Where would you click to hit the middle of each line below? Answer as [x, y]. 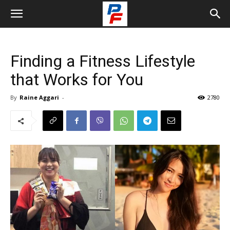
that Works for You [77, 80]
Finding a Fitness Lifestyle [103, 61]
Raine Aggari [39, 97]
